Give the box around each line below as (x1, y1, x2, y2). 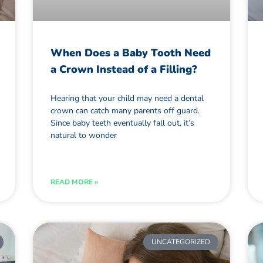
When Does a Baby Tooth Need (50, 46, 211, 60)
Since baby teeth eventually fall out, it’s (50, 117, 194, 129)
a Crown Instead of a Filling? (50, 62, 197, 77)
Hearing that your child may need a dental (50, 93, 204, 104)
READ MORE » (50, 177, 98, 187)
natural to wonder (50, 130, 117, 141)
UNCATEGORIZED (151, 237, 210, 247)
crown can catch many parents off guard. (50, 105, 200, 117)
